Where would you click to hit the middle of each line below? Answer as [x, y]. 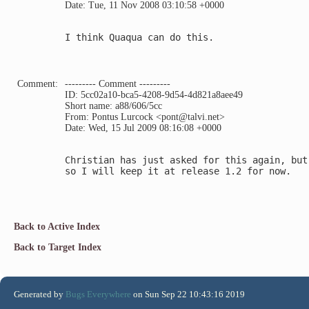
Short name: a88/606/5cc [113, 106]
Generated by [40, 294]
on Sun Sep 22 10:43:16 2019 [188, 294]
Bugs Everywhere [98, 294]
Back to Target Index [58, 247]
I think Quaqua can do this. [139, 37]
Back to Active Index [57, 226]
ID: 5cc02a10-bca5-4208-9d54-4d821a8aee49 [154, 94]
